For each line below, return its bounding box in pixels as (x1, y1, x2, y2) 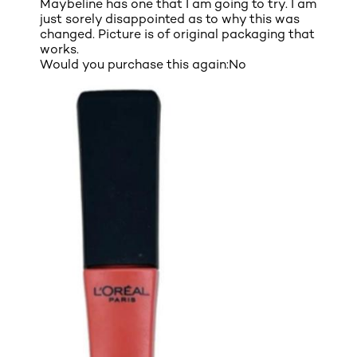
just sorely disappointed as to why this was (40, 10, 300, 26)
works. (40, 41, 79, 57)
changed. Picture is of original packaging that (40, 25, 315, 41)
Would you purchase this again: (40, 56, 229, 72)
